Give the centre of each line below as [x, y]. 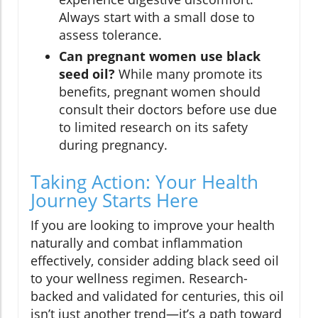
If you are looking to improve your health [153, 225]
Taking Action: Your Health [144, 181]
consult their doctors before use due [168, 109]
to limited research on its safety [153, 127]
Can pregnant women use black [160, 56]
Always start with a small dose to [157, 17]
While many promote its [189, 73]
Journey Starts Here [115, 200]
